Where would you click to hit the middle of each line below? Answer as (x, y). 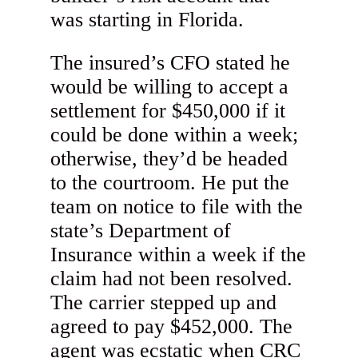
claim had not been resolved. (172, 279)
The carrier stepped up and (164, 303)
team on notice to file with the (177, 207)
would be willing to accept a (170, 87)
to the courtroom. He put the (170, 183)
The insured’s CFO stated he (171, 63)
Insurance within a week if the (179, 255)
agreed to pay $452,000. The (172, 327)
